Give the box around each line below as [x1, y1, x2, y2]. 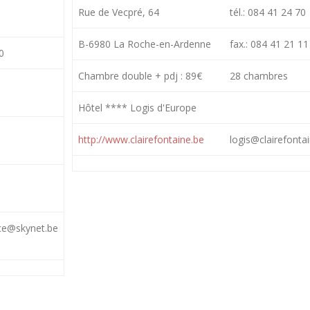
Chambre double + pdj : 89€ [78, 69, 203, 82]
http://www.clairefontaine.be [78, 132, 205, 146]
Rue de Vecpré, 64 [78, 5, 160, 19]
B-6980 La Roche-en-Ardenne [78, 37, 212, 51]
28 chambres [230, 69, 289, 82]
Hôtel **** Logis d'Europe [78, 100, 197, 114]
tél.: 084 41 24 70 [230, 5, 307, 19]
